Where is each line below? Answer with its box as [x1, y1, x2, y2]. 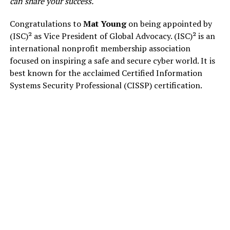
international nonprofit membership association [9, 42, 190, 54]
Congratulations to [9, 17, 83, 29]
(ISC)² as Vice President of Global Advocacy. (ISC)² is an [9, 30, 215, 42]
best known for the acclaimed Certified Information [9, 67, 202, 79]
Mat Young [83, 17, 126, 29]
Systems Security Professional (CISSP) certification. [9, 79, 204, 91]
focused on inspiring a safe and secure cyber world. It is [9, 54, 215, 66]
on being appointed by [126, 17, 212, 29]
